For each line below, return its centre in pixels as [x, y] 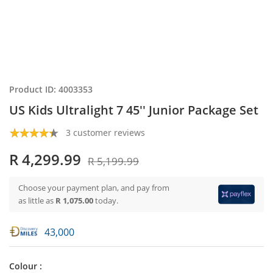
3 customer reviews [105, 133]
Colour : [26, 266]
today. [107, 200]
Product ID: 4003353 [51, 89]
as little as [37, 200]
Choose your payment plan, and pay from [94, 188]
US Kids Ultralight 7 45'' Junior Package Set [134, 110]
